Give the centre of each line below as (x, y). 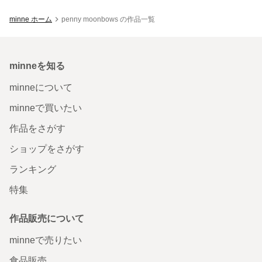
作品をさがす (37, 128)
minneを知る (37, 65)
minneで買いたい (46, 108)
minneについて (41, 87)
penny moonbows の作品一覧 (108, 19)
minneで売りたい (46, 240)
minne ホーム (31, 19)
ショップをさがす (47, 149)
